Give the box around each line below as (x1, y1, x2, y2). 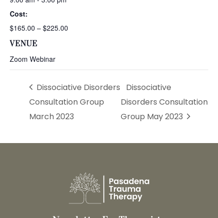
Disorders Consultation (120, 96, 208, 108)
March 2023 (29, 110, 74, 122)
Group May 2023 (120, 110, 185, 122)
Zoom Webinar (10, 54, 55, 64)
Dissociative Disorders (35, 81, 120, 93)
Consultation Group (29, 96, 104, 108)
